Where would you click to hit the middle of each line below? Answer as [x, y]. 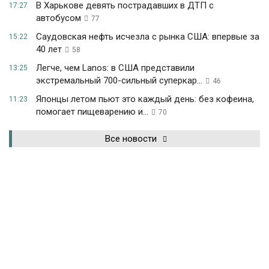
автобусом [59, 18]
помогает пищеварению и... [92, 112]
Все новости [131, 139]
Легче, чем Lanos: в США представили [115, 68]
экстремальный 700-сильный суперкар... [119, 80]
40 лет [49, 49]
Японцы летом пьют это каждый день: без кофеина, [145, 99]
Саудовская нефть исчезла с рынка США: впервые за [148, 37]
